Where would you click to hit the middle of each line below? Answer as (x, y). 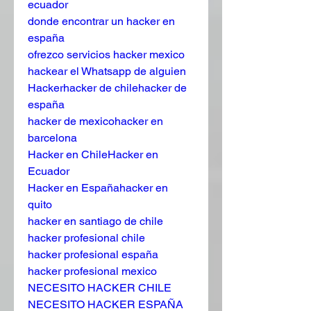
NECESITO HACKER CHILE (100, 287)
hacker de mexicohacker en (95, 121)
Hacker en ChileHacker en (93, 154)
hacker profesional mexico (92, 271)
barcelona (52, 137)
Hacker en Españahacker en (98, 187)
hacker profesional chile (86, 237)
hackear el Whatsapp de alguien (107, 71)
